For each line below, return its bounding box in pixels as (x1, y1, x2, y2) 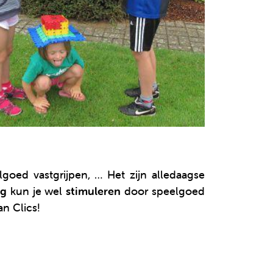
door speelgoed (121, 184, 205, 198)
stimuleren (66, 184, 121, 198)
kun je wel (6, 184, 66, 198)
